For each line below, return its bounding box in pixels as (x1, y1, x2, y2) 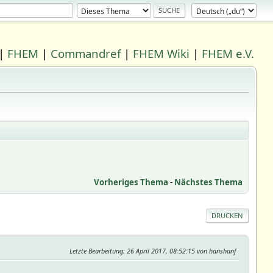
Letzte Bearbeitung (69, 246, 124, 255)
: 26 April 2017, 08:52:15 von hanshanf (123, 246, 236, 255)
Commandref (51, 46, 121, 61)
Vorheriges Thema (94, 176, 169, 188)
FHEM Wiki (133, 46, 190, 61)
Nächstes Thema (174, 176, 243, 188)
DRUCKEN (211, 210, 244, 220)
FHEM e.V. (202, 46, 255, 61)
